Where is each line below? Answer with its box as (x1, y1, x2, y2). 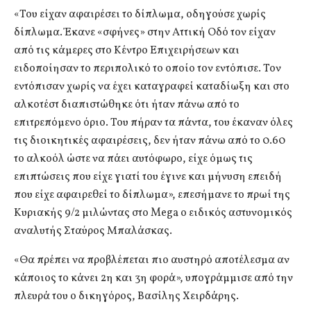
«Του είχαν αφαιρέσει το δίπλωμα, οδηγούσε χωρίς (14, 7, 266, 23)
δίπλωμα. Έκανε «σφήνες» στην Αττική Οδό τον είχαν (14, 25, 276, 41)
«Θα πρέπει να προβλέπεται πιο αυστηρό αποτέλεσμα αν (14, 253, 289, 269)
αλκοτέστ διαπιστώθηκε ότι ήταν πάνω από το (14, 97, 239, 113)
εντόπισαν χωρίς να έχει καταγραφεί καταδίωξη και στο (14, 79, 289, 95)
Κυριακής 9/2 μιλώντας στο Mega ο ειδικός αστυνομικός (14, 205, 292, 221)
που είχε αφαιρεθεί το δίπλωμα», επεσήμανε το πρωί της (14, 187, 290, 203)
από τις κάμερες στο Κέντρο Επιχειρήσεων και (14, 43, 239, 59)
